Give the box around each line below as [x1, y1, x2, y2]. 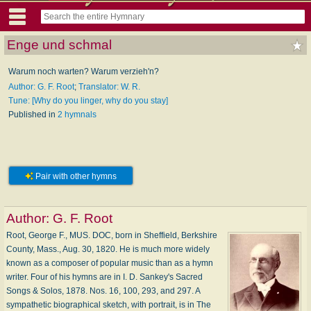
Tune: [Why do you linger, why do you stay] [8, 95, 168, 106]
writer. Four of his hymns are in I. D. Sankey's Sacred [6, 271, 203, 282]
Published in [8, 109, 58, 119]
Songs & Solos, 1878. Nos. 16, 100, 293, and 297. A [6, 285, 200, 296]
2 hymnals [58, 109, 96, 119]
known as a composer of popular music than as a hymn [6, 258, 213, 268]
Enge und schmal [7, 37, 112, 52]
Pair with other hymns [33, 171, 117, 181]
